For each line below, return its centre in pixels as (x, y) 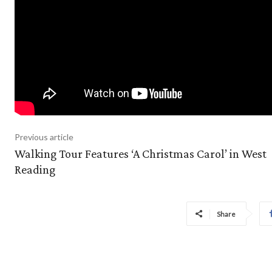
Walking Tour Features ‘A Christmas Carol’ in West (141, 153)
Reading (35, 169)
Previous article (44, 137)
